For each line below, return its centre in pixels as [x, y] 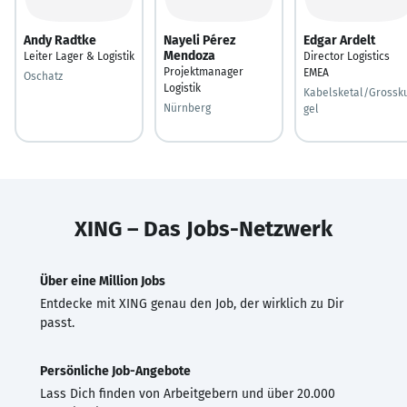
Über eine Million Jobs [103, 281]
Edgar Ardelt [339, 40]
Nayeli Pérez [199, 40]
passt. [57, 323]
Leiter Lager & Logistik [79, 56]
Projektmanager [203, 71]
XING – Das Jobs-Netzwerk [203, 228]
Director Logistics [347, 56]
